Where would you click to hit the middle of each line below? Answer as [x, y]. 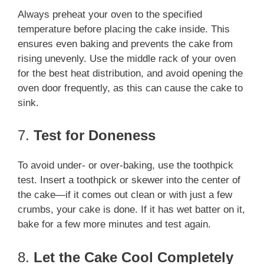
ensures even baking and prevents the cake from [125, 44]
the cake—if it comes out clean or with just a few [125, 195]
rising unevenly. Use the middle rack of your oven [127, 58]
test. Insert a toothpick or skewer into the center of [129, 180]
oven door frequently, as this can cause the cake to [130, 88]
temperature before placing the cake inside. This [124, 29]
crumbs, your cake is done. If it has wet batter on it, [131, 210]
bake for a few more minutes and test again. [114, 225]
